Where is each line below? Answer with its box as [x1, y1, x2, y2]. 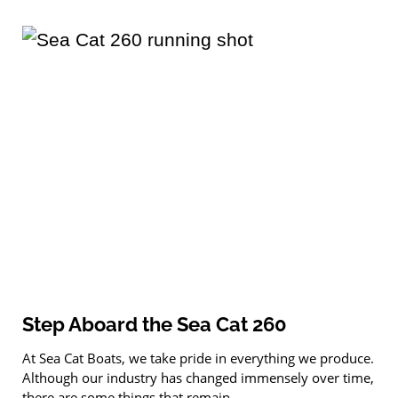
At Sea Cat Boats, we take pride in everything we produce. [22, 349, 374, 368]
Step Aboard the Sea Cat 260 [22, 313, 287, 337]
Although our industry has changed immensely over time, [22, 369, 374, 387]
